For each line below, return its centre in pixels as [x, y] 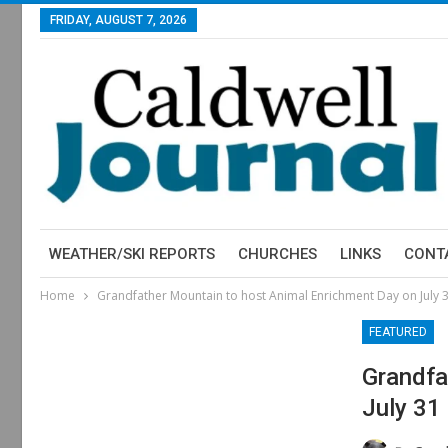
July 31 [401, 407]
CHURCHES [277, 254]
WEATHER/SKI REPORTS [131, 254]
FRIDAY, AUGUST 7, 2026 [118, 20]
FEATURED [398, 331]
